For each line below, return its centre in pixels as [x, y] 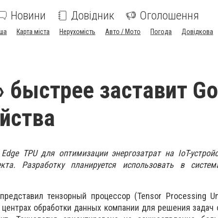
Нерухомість [77, 32]
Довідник [93, 16]
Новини [28, 16]
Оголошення [169, 16]
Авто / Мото [123, 32]
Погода [161, 32]
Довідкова [197, 32]
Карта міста [33, 32]
